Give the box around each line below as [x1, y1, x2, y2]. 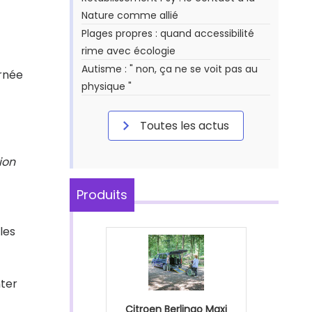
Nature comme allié [81, 8, 178, 22]
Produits [77, 186, 127, 203]
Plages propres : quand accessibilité [81, 26, 254, 40]
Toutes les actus [137, 118, 229, 134]
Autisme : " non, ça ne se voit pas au [81, 62, 258, 76]
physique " [81, 79, 132, 93]
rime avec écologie [81, 44, 175, 58]
